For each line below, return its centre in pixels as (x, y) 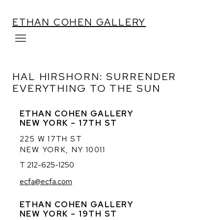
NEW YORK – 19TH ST (69, 214)
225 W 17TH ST (51, 139)
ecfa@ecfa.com (46, 181)
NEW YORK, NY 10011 (62, 150)
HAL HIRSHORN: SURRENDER (95, 76)
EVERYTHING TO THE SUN (86, 88)
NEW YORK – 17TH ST (69, 123)
